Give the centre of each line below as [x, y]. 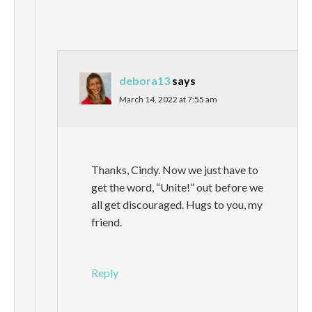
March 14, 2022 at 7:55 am [168, 100]
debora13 [145, 81]
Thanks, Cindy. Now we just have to [175, 170]
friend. [107, 222]
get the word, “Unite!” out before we [177, 187]
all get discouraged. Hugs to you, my [177, 205]
